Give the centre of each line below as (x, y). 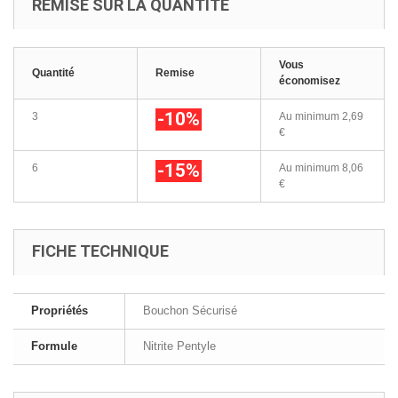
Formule (54, 346)
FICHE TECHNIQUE (100, 251)
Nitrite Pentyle (179, 346)
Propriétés (60, 310)
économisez (310, 81)
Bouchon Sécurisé (190, 310)
